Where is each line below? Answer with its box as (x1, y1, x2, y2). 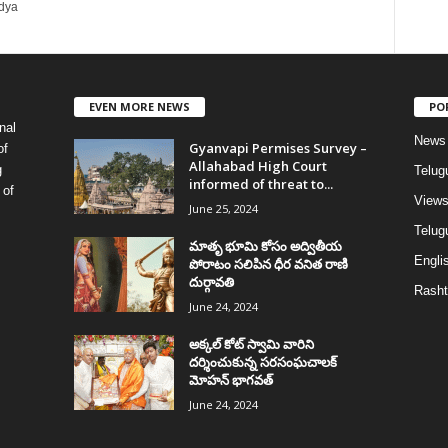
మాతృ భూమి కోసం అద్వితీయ (188, 236, 342, 255)
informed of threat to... (188, 174, 333, 193)
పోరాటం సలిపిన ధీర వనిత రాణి (188, 254, 348, 273)
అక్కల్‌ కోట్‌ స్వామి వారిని (188, 334, 314, 353)
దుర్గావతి (188, 272, 234, 291)
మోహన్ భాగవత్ (188, 370, 273, 389)
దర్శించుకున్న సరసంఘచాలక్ (188, 352, 337, 371)
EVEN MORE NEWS (88, 98, 190, 114)
